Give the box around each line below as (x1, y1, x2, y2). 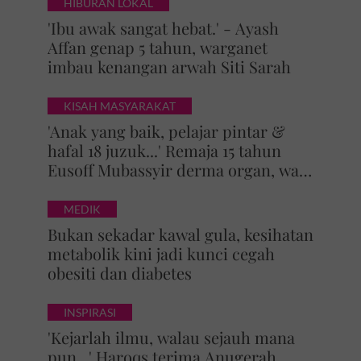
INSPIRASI (63, 305, 116, 319)
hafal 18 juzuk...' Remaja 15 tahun (47, 139, 281, 161)
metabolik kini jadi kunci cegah (47, 243, 275, 264)
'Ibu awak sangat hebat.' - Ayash (47, 17, 279, 39)
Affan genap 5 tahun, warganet (47, 36, 268, 58)
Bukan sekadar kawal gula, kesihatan (47, 223, 313, 245)
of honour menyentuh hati (47, 178, 239, 200)
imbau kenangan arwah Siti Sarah (47, 56, 291, 77)
